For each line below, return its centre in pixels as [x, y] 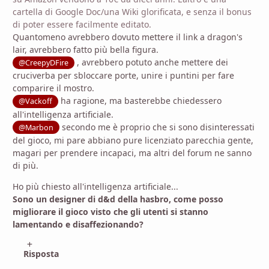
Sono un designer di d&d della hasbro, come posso [118, 199]
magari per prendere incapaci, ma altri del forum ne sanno [132, 153]
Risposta [41, 253]
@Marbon [36, 127]
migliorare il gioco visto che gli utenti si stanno [110, 211]
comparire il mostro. [53, 88]
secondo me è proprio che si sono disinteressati [157, 127]
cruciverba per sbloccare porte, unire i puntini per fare [123, 76]
